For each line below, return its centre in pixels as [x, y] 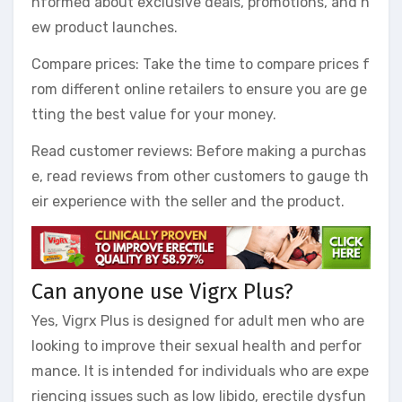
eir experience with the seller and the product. [188, 201]
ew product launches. [105, 27]
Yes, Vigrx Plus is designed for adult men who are [198, 321]
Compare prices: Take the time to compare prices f [201, 64]
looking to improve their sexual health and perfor [197, 346]
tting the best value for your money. [154, 114]
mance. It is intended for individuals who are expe [200, 371]
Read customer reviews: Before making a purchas [199, 151]
